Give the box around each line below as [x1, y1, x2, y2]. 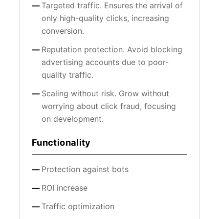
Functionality [32, 137, 91, 148]
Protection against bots [42, 164, 129, 175]
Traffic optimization [42, 201, 114, 212]
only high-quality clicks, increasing [42, 13, 169, 23]
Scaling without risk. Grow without [42, 88, 169, 99]
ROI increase [42, 183, 88, 193]
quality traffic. [42, 70, 93, 80]
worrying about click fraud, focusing [42, 101, 176, 111]
